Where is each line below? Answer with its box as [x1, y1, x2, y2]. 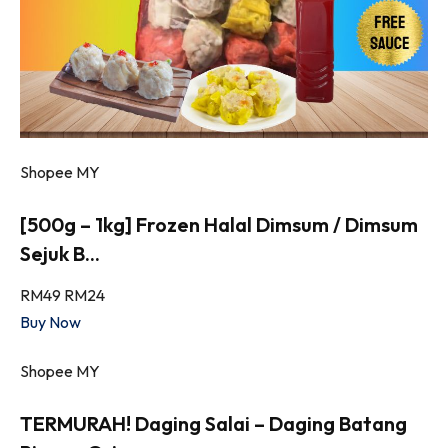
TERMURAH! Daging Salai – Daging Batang [20, 410, 407, 436]
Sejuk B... [20, 240, 100, 266]
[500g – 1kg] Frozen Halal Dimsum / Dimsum [20, 211, 418, 237]
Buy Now [20, 311, 81, 332]
